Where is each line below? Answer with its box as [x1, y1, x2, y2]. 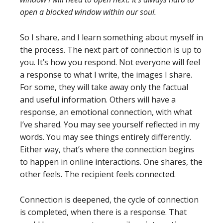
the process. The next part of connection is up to [20, 44, 202, 55]
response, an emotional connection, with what [20, 107, 192, 117]
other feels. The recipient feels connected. [20, 169, 176, 180]
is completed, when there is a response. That [20, 207, 187, 218]
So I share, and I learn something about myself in [20, 32, 203, 43]
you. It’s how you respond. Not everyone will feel [20, 57, 200, 68]
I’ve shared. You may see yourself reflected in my [20, 119, 200, 130]
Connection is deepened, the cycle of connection [20, 194, 199, 205]
